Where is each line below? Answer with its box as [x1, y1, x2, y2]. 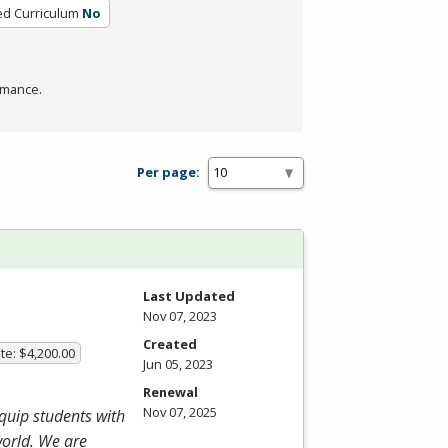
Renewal [143, 382, 198, 401]
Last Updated [143, 286, 235, 305]
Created [143, 334, 197, 353]
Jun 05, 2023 [143, 354, 213, 373]
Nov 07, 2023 [143, 306, 217, 325]
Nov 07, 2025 [143, 402, 217, 421]
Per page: [137, 163, 200, 182]
